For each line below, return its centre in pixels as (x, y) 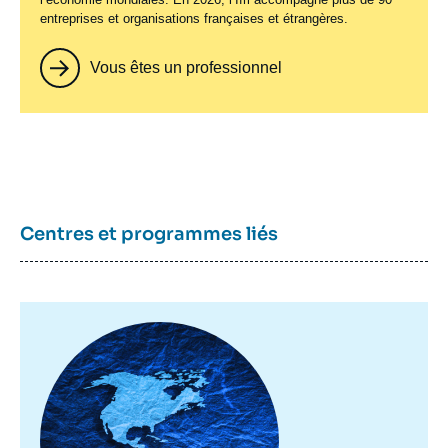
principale (75, 345)
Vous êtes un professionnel (186, 67)
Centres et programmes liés (149, 233)
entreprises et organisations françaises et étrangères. (194, 18)
